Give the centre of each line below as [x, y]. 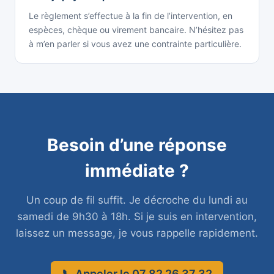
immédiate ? [137, 170]
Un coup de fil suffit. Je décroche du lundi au [137, 200]
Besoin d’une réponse [137, 145]
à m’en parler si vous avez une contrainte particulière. [135, 43]
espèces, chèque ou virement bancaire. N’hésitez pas [136, 29]
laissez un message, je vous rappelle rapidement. [137, 233]
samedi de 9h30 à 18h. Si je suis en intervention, [137, 216]
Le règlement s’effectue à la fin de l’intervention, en [131, 15]
